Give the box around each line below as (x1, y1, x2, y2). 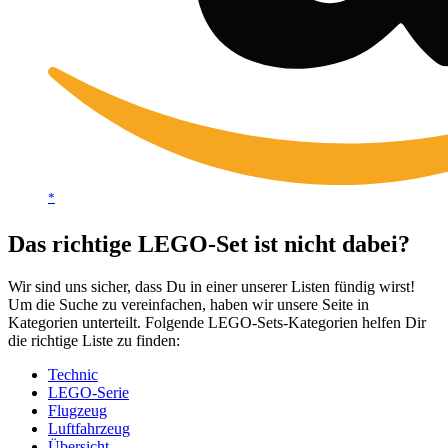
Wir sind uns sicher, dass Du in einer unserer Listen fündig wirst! (8, 278, 415, 296)
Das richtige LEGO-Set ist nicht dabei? (8, 231, 410, 258)
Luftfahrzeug (48, 420, 130, 438)
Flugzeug (48, 402, 107, 420)
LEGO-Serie (48, 384, 129, 402)
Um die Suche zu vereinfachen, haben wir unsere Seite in (8, 296, 369, 314)
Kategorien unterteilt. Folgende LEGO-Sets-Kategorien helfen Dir (8, 314, 426, 332)
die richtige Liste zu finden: (8, 332, 180, 350)
